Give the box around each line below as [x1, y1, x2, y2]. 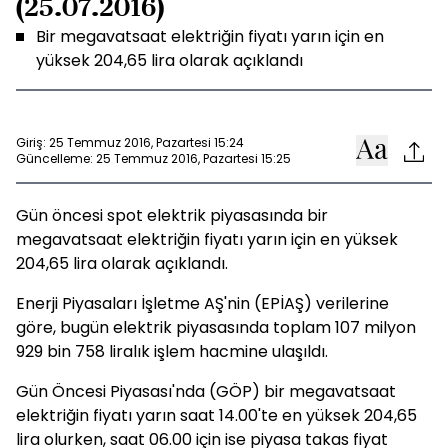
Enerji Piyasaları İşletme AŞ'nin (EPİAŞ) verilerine [16, 292, 389, 315]
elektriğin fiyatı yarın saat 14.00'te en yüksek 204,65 [16, 404, 417, 427]
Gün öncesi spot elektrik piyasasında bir [16, 204, 328, 227]
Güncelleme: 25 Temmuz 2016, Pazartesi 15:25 [16, 149, 291, 167]
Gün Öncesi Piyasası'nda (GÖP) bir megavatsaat [16, 380, 396, 403]
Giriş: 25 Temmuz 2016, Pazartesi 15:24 [16, 133, 244, 151]
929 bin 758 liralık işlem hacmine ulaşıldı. [16, 340, 328, 363]
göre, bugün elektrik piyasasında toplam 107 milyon [16, 316, 416, 339]
